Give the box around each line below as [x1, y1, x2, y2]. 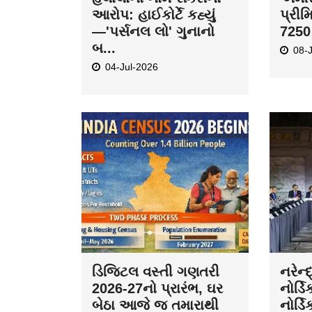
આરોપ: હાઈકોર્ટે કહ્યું [92, 7, 215, 23]
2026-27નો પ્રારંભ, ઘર [92, 281, 223, 297]
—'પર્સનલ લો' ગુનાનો [92, 24, 214, 40]
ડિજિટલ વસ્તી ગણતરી [92, 264, 219, 280]
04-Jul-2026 [105, 61, 158, 73]
